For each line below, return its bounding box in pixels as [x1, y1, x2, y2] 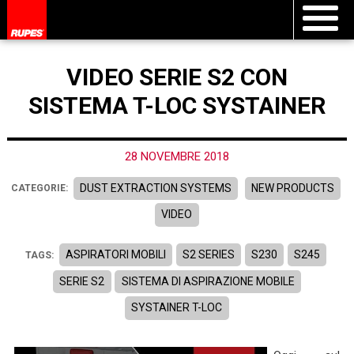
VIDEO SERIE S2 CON [66, 63, 288, 92]
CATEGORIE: [11, 183, 69, 194]
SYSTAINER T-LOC [131, 301, 223, 314]
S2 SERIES [182, 248, 235, 262]
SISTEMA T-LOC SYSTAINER [28, 92, 326, 120]
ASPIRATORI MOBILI [65, 248, 166, 262]
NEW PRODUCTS [251, 181, 334, 194]
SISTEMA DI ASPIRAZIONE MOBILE [121, 274, 295, 288]
